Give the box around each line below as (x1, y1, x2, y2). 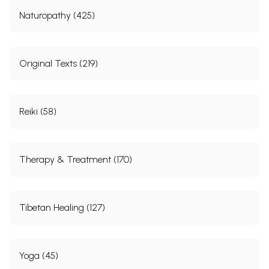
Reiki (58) (19, 105, 56, 117)
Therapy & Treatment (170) (19, 153, 132, 165)
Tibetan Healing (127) (19, 201, 105, 213)
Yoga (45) (19, 249, 58, 261)
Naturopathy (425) (19, 9, 95, 21)
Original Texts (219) (19, 57, 98, 69)
